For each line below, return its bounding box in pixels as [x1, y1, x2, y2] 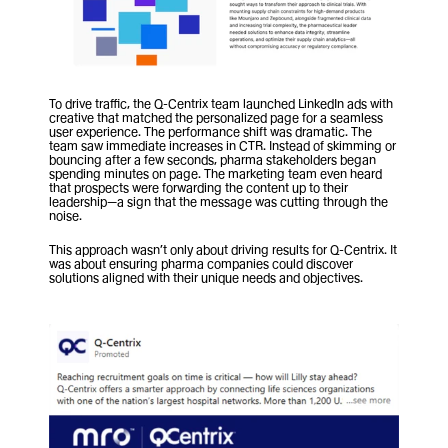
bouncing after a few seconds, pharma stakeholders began [49, 151, 376, 167]
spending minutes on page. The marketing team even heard [49, 165, 382, 181]
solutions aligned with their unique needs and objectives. [49, 269, 363, 285]
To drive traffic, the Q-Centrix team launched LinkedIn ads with [49, 95, 393, 111]
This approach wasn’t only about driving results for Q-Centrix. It [49, 241, 397, 257]
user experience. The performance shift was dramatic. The [49, 123, 372, 139]
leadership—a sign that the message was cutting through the [49, 193, 388, 209]
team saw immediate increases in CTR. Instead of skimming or [49, 137, 396, 153]
